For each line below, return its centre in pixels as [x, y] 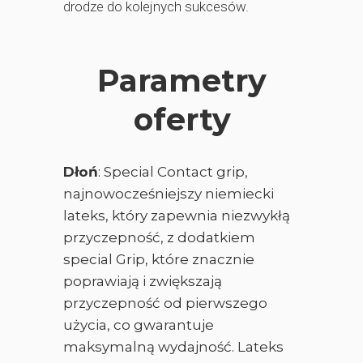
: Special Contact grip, [173, 172]
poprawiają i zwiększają [143, 281]
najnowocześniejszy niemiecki [169, 194]
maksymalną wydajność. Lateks [173, 347]
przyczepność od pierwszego [165, 303]
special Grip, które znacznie [159, 259]
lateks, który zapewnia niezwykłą [177, 216]
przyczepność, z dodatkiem [159, 237]
